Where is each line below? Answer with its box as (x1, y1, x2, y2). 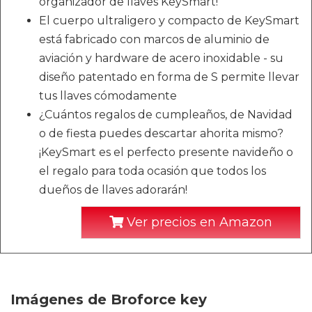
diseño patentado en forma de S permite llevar (39, 70, 299, 84)
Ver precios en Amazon (123, 214, 272, 230)
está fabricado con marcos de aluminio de (39, 32, 270, 46)
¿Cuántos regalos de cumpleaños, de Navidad (39, 107, 292, 121)
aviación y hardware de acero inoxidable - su (39, 51, 283, 65)
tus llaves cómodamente (39, 88, 177, 102)
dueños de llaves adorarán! (39, 182, 187, 196)
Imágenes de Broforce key (10, 290, 207, 308)
